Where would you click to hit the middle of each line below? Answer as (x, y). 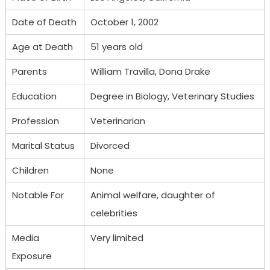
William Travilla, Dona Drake (150, 71)
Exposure (32, 256)
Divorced (110, 145)
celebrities (114, 213)
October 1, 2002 (124, 22)
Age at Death (42, 46)
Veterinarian (118, 121)
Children (30, 170)
